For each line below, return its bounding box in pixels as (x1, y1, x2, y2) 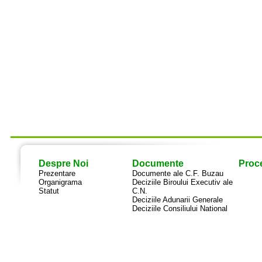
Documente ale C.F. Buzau (132, 169, 223, 178)
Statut (38, 187, 59, 195)
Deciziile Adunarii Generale (132, 195, 223, 204)
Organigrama (38, 178, 82, 187)
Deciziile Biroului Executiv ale (132, 178, 233, 187)
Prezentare (38, 169, 75, 178)
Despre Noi (38, 158, 88, 168)
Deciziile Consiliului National (132, 204, 227, 213)
